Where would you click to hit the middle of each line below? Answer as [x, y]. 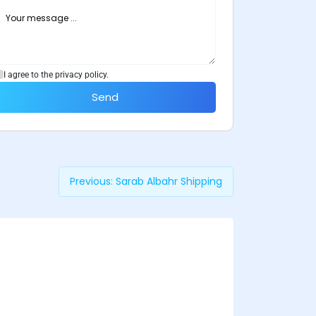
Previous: [91, 181]
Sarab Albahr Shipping [169, 181]
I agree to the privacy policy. [56, 74]
